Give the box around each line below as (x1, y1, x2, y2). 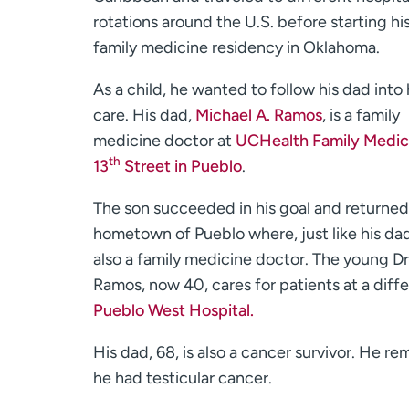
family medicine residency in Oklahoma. (93, 37, 380, 58)
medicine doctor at (93, 131, 236, 152)
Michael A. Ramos (195, 105, 322, 126)
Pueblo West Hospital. (93, 300, 254, 321)
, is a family (322, 105, 400, 126)
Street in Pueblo (121, 156, 242, 177)
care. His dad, (93, 105, 195, 126)
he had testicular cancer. (93, 368, 272, 389)
